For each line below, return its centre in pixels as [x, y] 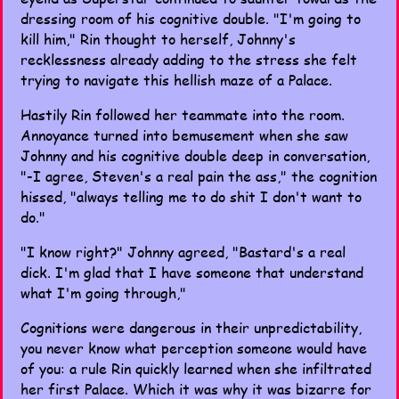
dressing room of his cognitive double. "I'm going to [191, 18]
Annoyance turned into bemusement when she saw [184, 135]
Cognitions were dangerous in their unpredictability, [191, 327]
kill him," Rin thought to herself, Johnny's [158, 39]
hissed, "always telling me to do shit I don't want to [191, 196]
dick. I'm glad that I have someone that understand [192, 272]
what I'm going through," [103, 293]
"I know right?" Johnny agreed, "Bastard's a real [183, 252]
